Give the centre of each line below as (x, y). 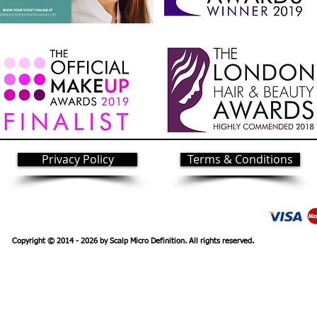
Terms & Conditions (240, 159)
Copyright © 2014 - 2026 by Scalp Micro (81, 241)
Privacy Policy (77, 159)
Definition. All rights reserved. (202, 241)
